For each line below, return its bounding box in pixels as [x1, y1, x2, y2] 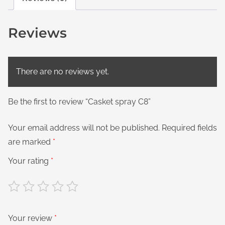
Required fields [162, 123, 217, 133]
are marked [8, 137, 53, 147]
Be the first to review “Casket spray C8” [8, 96, 151, 106]
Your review [8, 213, 54, 223]
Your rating [8, 156, 51, 166]
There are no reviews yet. [16, 66, 109, 76]
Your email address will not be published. [8, 123, 160, 133]
